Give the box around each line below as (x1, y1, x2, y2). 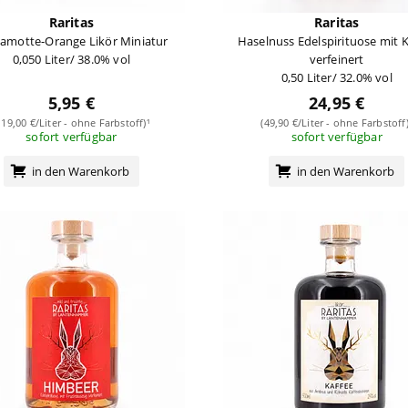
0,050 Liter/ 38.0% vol (12, 50, 131, 67)
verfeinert (309, 50, 364, 67)
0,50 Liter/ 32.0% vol (280, 68, 393, 86)
